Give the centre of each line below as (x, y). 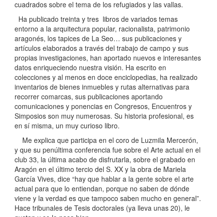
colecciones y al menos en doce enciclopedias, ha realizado (106, 77)
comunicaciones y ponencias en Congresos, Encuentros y (103, 106)
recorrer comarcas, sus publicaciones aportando (89, 97)
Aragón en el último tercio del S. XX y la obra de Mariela (100, 169)
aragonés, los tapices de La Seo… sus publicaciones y (98, 39)
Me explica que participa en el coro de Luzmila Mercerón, (106, 140)
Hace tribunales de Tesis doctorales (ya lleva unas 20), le (102, 208)
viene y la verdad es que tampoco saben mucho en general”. (108, 198)
